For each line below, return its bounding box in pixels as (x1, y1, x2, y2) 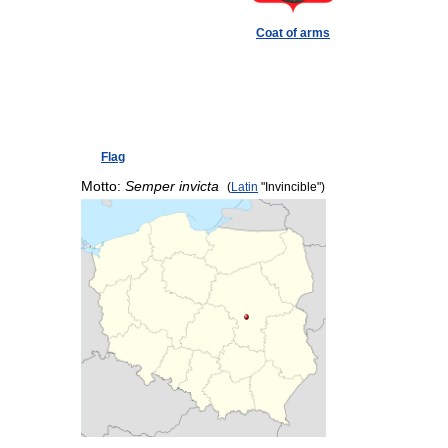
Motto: (81, 178, 125, 194)
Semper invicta (125, 178, 219, 194)
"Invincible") (258, 180, 325, 193)
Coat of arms (256, 26, 330, 39)
